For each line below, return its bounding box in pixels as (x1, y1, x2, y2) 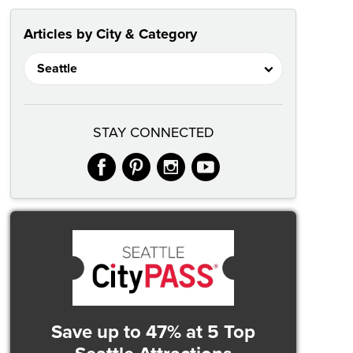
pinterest (149, 148, 260, 183)
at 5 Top (181, 321, 255, 344)
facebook (114, 148, 232, 183)
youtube (218, 148, 322, 183)
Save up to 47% (51, 321, 181, 344)
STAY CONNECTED (92, 124, 214, 142)
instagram (184, 148, 307, 183)
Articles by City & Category (24, 25, 197, 43)
